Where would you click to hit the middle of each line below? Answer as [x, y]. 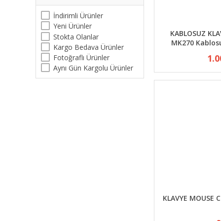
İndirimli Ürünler [78, 16]
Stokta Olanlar [76, 37]
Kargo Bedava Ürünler [89, 47]
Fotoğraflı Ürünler [81, 57]
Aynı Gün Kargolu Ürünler [93, 68]
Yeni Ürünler [73, 26]
